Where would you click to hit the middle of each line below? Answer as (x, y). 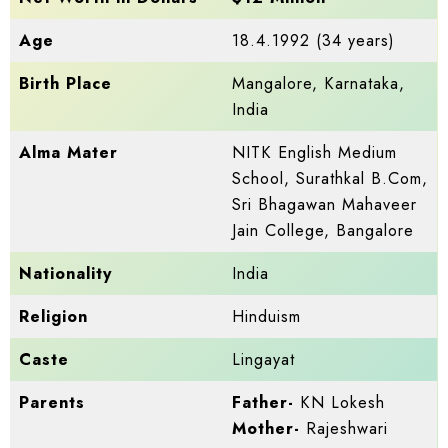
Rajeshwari (344, 429)
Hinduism (267, 317)
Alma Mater (69, 153)
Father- (263, 403)
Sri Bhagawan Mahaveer (325, 205)
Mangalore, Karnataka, (319, 84)
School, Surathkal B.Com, (330, 179)
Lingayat (264, 360)
